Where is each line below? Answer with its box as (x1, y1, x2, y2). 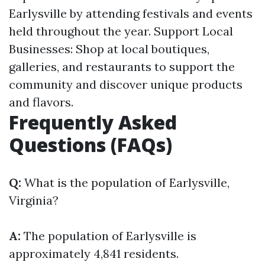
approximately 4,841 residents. (9, 246, 179, 261)
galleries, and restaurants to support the (9, 59, 235, 74)
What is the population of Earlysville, (21, 175, 230, 190)
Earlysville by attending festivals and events (9, 6, 253, 21)
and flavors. (9, 95, 73, 109)
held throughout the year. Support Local (9, 24, 233, 38)
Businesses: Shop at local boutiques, (9, 41, 209, 56)
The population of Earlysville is (21, 228, 196, 243)
